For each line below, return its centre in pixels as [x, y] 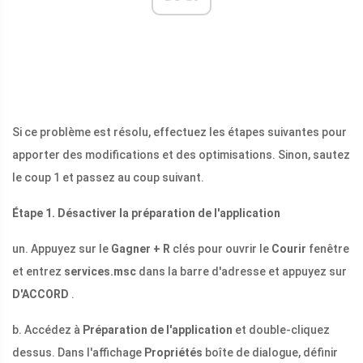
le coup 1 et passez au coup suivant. [108, 178]
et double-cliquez [281, 330]
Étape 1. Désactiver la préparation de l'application [146, 214]
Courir [289, 249]
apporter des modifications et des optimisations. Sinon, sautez [181, 155]
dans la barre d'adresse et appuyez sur [241, 272]
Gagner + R [141, 249]
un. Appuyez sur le [62, 249]
